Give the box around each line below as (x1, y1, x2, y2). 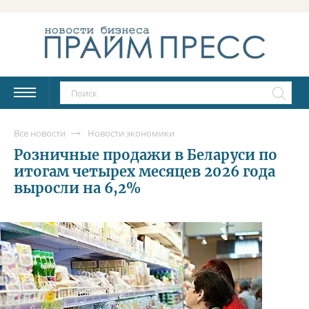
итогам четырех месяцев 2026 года (14, 162, 275, 180)
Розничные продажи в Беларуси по (14, 146, 277, 163)
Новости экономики (88, 126, 175, 139)
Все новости (14, 126, 66, 139)
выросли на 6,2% (14, 179, 141, 197)
